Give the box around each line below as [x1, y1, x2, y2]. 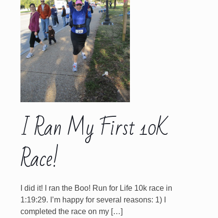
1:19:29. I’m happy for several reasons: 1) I [20, 196, 166, 204]
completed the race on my [20, 207, 109, 216]
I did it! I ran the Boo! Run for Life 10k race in [20, 184, 172, 192]
